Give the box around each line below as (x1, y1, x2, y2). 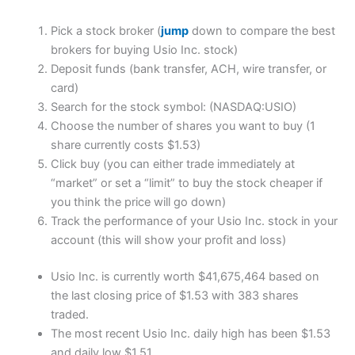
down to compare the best (188, 24, 335, 39)
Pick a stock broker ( (50, 24, 161, 39)
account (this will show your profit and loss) (50, 233, 286, 248)
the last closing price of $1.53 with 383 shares (50, 288, 299, 303)
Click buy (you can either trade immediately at (50, 157, 295, 172)
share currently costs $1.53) (50, 138, 200, 153)
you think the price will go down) (50, 195, 226, 210)
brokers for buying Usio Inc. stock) (50, 43, 238, 58)
